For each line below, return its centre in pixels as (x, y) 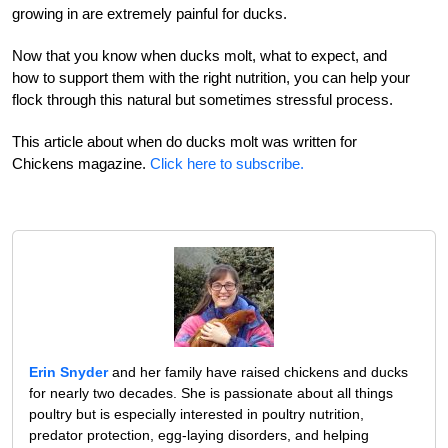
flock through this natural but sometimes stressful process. (202, 99)
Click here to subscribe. (227, 163)
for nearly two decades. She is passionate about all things (211, 392)
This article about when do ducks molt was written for (184, 141)
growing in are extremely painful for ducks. (149, 13)
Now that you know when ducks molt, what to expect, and (199, 55)
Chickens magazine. (81, 163)
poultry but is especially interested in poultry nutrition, (196, 413)
